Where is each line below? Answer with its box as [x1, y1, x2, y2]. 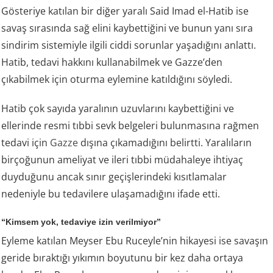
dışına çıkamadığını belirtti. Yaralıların [78, 135, 252, 149]
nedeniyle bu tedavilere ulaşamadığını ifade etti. [1, 186, 221, 200]
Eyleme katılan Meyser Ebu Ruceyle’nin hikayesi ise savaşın [1, 233, 269, 247]
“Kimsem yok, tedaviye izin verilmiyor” [1, 216, 161, 227]
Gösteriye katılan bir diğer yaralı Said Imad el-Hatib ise [1, 4, 249, 18]
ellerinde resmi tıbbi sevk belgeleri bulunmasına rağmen [1, 118, 260, 132]
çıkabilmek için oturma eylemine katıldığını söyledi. [1, 72, 233, 86]
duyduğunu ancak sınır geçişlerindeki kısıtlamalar [1, 169, 227, 183]
